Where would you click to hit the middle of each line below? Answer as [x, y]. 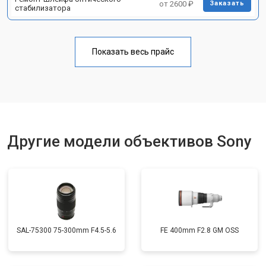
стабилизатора [43, 8]
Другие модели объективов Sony [129, 141]
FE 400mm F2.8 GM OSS [199, 230]
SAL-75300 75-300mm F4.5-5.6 [66, 230]
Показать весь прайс [133, 52]
